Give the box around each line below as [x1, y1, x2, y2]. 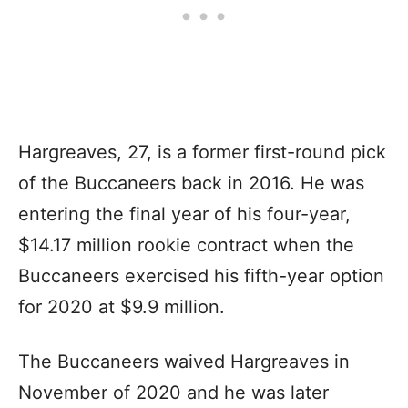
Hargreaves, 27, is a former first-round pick [18, 140, 386, 163]
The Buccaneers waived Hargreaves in [18, 350, 350, 372]
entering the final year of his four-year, [18, 202, 351, 225]
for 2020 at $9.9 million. [18, 295, 230, 318]
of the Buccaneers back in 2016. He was [18, 171, 364, 194]
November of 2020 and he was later [18, 381, 329, 403]
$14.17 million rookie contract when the [18, 233, 354, 256]
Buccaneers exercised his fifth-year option [18, 264, 384, 287]
